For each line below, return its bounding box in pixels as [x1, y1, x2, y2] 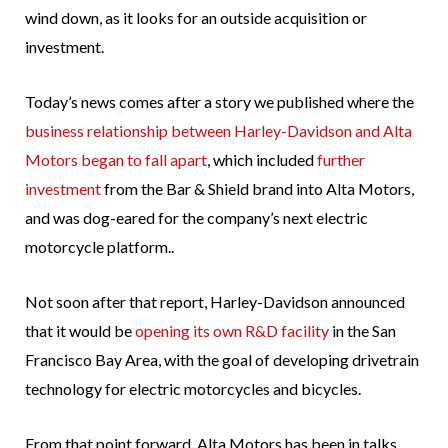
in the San [329, 321, 396, 341]
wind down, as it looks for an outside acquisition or [25, 8, 367, 28]
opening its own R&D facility [135, 321, 329, 341]
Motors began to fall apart [25, 150, 207, 170]
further [317, 150, 365, 170]
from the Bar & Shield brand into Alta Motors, [101, 179, 414, 199]
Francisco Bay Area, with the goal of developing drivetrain [25, 350, 419, 370]
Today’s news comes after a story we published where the [25, 92, 414, 112]
